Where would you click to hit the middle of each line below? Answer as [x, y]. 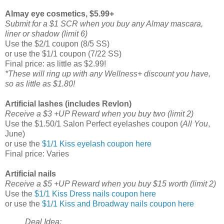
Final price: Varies [37, 153]
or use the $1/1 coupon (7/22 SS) [63, 53]
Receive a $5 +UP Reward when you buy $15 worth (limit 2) [110, 183]
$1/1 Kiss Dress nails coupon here [95, 193]
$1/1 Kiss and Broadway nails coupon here [118, 203]
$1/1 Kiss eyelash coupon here [97, 143]
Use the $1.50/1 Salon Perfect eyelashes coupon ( [94, 123]
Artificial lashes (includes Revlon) [68, 103]
